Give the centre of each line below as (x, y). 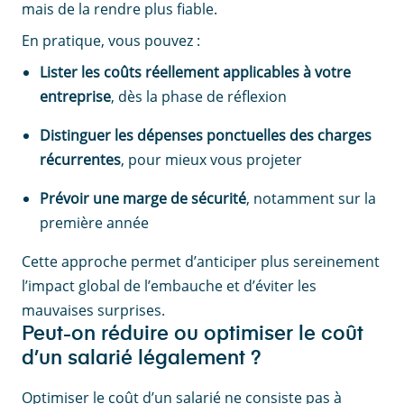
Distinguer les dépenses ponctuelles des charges (206, 136)
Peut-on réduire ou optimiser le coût (193, 335)
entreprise (75, 97)
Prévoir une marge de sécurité (143, 199)
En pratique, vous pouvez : (111, 41)
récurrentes (80, 160)
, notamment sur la (311, 199)
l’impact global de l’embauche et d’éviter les (169, 286)
